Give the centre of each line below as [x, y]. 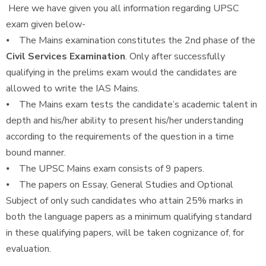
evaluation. [28, 249]
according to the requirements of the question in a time [120, 137]
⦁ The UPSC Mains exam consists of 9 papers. [105, 169]
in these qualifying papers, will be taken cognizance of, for [125, 233]
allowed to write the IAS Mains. [73, 88]
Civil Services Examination [66, 56]
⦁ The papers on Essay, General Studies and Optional [120, 185]
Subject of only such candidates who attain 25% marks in [124, 201]
